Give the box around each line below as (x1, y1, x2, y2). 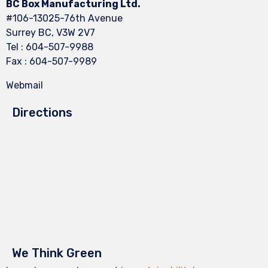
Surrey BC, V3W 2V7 (6, 27, 95, 39)
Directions (12, 105, 72, 120)
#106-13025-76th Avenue (6, 13, 123, 25)
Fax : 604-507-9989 (6, 56, 97, 68)
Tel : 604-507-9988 (6, 41, 93, 53)
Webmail (6, 80, 43, 92)
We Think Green (12, 246, 102, 261)
